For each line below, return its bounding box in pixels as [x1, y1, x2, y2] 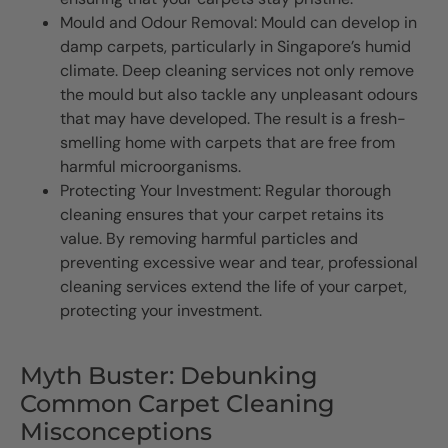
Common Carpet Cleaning [20, 388, 335, 418]
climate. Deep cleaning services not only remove [60, 60, 414, 82]
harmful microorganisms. [60, 156, 241, 178]
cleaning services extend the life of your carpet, [60, 276, 407, 298]
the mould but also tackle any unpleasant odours [60, 84, 418, 106]
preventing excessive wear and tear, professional [60, 252, 418, 274]
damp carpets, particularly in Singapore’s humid [60, 36, 411, 58]
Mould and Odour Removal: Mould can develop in [60, 12, 417, 34]
